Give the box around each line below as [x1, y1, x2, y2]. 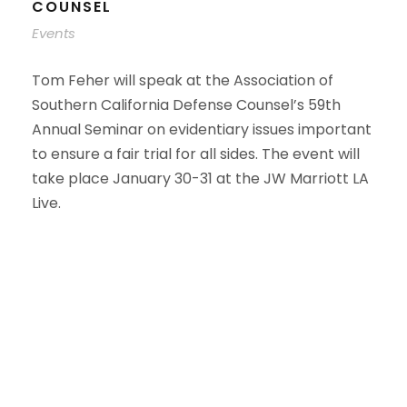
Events [32, 24, 75, 43]
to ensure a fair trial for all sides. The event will [32, 144, 360, 164]
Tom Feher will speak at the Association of [32, 70, 333, 91]
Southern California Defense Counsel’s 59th [32, 94, 341, 115]
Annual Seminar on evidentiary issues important [32, 119, 372, 140]
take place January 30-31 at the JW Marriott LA [32, 168, 369, 189]
